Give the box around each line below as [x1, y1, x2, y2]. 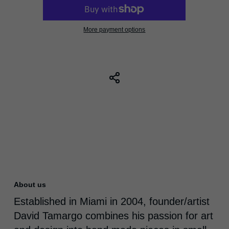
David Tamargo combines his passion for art [13, 210, 213, 222]
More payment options [83, 26, 146, 33]
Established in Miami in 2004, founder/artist [13, 196, 210, 208]
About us [13, 180, 46, 189]
